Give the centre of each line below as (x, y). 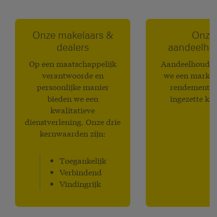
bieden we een (73, 98)
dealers (73, 47)
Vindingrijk (80, 184)
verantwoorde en (73, 75)
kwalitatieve (73, 110)
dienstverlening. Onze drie (73, 122)
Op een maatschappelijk (73, 63)
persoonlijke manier (73, 87)
